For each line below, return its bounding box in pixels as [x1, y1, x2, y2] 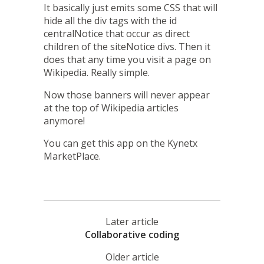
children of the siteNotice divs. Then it [44, 39, 210, 53]
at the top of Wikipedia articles [44, 101, 179, 114]
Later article [105, 214, 159, 228]
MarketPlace [44, 149, 99, 163]
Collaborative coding [85, 227, 179, 241]
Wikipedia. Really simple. [44, 65, 150, 79]
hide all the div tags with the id [44, 14, 177, 27]
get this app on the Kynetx [81, 136, 197, 150]
